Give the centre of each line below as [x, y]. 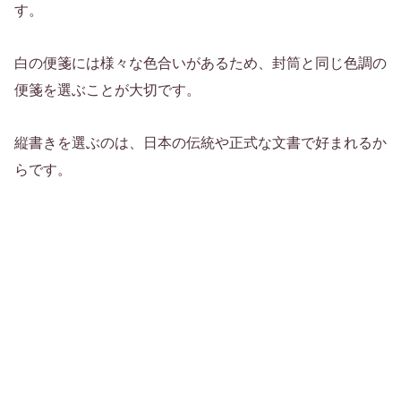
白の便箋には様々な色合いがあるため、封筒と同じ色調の [200, 63]
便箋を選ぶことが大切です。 [107, 90]
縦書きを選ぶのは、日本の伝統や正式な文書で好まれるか [200, 142]
